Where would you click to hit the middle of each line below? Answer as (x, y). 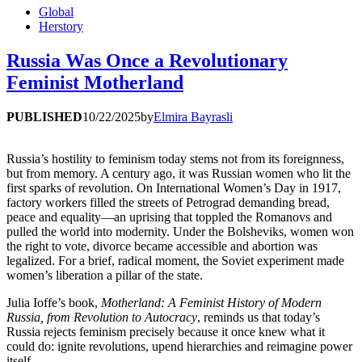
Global (56, 11)
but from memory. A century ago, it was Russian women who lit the (179, 173)
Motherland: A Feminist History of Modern (211, 302)
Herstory (61, 26)
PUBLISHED (44, 116)
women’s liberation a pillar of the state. (105, 275)
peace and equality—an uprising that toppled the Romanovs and (169, 217)
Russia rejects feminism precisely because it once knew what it (166, 331)
